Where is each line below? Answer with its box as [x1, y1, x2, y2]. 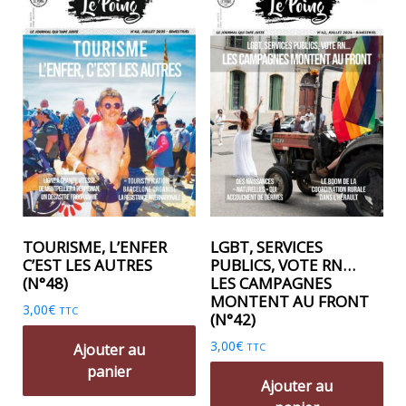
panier [87, 361, 132, 382]
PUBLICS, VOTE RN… [209, 255, 355, 276]
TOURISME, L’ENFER [23, 237, 167, 258]
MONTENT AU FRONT [209, 291, 369, 313]
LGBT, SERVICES [209, 237, 323, 258]
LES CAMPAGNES [209, 273, 332, 295]
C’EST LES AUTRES [23, 255, 152, 276]
